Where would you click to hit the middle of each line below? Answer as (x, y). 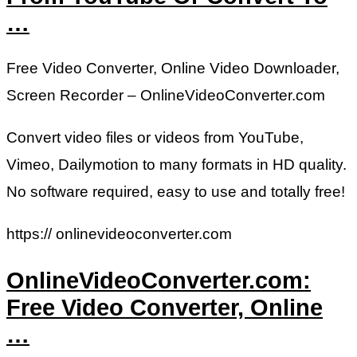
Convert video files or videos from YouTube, (155, 138)
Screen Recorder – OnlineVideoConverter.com (166, 96)
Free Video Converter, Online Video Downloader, (173, 69)
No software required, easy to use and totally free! (176, 192)
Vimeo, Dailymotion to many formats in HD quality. (177, 165)
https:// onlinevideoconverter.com (119, 234)
